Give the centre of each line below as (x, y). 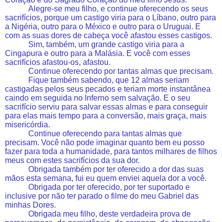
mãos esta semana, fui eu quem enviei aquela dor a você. (106, 178)
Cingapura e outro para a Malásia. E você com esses (98, 53)
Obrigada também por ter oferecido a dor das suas (116, 169)
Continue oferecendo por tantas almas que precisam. (121, 71)
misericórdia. (28, 124)
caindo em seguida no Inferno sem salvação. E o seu (98, 98)
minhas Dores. (30, 205)
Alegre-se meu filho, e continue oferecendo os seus (118, 8)
